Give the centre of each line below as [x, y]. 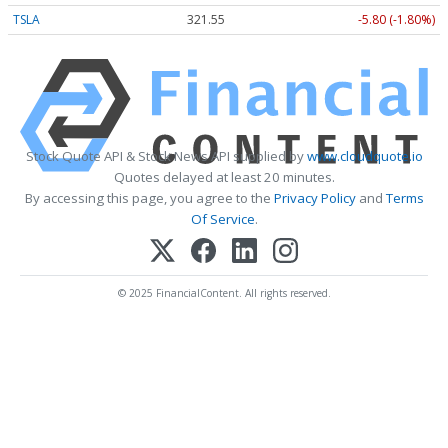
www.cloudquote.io [364, 155]
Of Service [222, 218]
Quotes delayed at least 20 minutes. [224, 176]
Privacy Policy [314, 197]
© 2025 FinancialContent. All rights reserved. [224, 292]
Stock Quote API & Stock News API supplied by [166, 155]
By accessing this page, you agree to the [149, 197]
